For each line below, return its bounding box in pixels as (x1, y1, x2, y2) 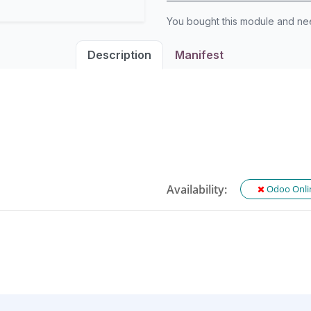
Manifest (175, 48, 224, 62)
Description (87, 48, 151, 62)
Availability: (167, 181, 227, 197)
